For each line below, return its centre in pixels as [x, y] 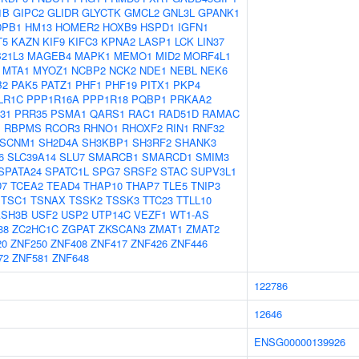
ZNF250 [29, 243]
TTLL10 [194, 200]
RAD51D [179, 113]
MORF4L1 [207, 56]
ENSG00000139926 [300, 342]
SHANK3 [196, 142]
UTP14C [111, 214]
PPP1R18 [105, 99]
